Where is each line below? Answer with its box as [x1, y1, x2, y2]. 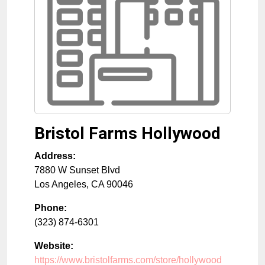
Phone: [34, 203, 67, 214]
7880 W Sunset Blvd [34, 165, 120, 176]
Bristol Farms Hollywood [34, 124, 221, 144]
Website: [34, 241, 73, 251]
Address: [34, 151, 76, 161]
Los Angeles [34, 179, 86, 190]
